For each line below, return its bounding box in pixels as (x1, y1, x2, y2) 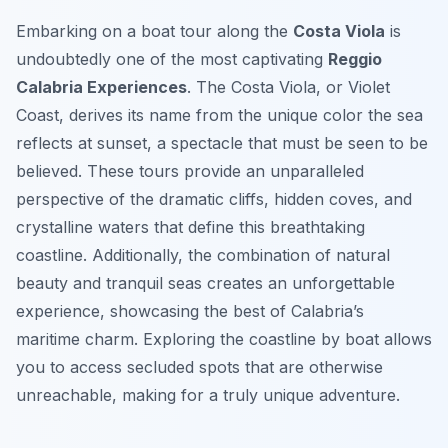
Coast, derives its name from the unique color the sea (16, 105, 423, 126)
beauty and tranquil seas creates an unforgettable (16, 273, 395, 294)
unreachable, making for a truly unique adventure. (16, 385, 400, 406)
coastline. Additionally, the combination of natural (16, 245, 390, 266)
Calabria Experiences (16, 77, 187, 98)
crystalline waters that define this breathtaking (16, 217, 365, 238)
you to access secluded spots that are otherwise (16, 357, 383, 378)
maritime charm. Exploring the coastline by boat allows (16, 329, 432, 350)
